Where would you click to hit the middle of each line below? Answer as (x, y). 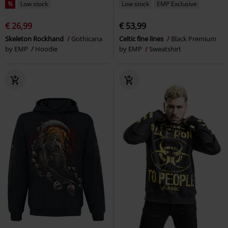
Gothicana (87, 38)
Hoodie (46, 49)
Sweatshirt (165, 49)
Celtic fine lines (142, 38)
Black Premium (194, 38)
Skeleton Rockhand (35, 38)
